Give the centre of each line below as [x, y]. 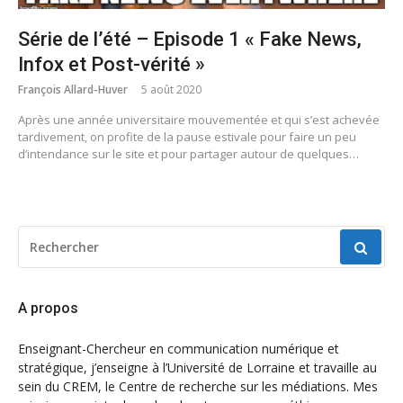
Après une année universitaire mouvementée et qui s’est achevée [199, 120]
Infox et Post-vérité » [112, 65]
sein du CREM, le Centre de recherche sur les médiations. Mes [198, 387]
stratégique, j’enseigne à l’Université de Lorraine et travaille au [197, 368]
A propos [48, 309]
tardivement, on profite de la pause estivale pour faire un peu [187, 137]
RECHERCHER [57, 235]
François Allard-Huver [73, 90]
